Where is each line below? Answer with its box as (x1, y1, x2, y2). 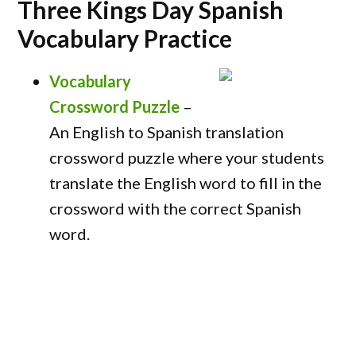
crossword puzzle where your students (49, 148, 325, 167)
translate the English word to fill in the (49, 173, 323, 192)
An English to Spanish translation (49, 122, 284, 141)
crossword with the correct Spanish (49, 199, 302, 218)
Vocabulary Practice (17, 24, 233, 52)
